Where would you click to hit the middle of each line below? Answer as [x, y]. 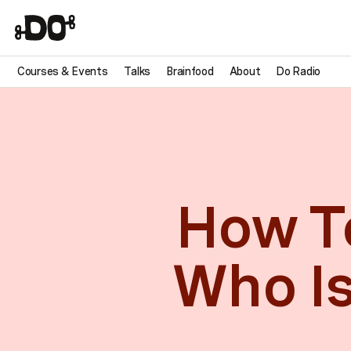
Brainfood [190, 71]
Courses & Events [63, 71]
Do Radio [298, 71]
